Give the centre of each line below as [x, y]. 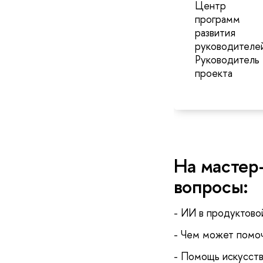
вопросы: [211, 186]
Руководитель [227, 60]
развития [215, 33]
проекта [213, 73]
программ [217, 19]
